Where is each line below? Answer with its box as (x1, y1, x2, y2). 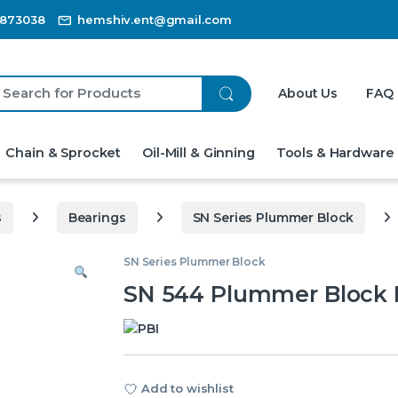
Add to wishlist (140, 380, 234, 395)
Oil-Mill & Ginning (142, 144, 255, 161)
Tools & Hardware (275, 144, 394, 161)
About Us (278, 85, 338, 102)
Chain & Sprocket (5, 144, 122, 161)
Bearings (68, 209, 126, 226)
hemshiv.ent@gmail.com (77, 12, 232, 28)
